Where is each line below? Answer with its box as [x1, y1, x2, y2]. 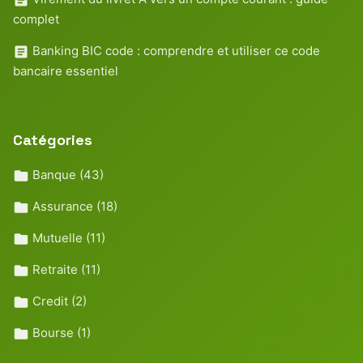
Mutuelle [29, 229, 86, 246]
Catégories [13, 130, 92, 149]
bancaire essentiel [13, 62, 118, 79]
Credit [29, 293, 71, 309]
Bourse [29, 324, 77, 340]
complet [13, 11, 59, 27]
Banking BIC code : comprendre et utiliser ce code [29, 42, 320, 58]
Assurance [29, 198, 96, 214]
